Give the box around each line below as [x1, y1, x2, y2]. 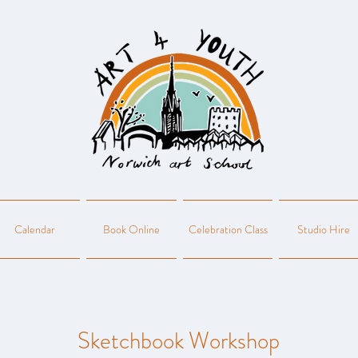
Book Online [103, 221, 160, 237]
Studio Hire [297, 221, 350, 237]
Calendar [14, 221, 55, 237]
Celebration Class [188, 221, 268, 237]
